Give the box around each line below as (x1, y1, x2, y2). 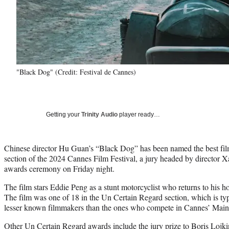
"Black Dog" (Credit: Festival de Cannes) (16, 66, 136, 77)
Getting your (46, 110, 81, 118)
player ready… (118, 110, 160, 118)
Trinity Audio (81, 110, 118, 118)
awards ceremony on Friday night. (4, 163, 114, 174)
